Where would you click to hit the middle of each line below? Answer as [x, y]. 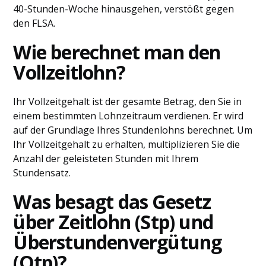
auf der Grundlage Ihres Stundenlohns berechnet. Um [133, 130]
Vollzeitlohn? [69, 72]
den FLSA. [34, 23]
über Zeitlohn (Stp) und [113, 222]
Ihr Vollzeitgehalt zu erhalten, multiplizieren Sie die [127, 144]
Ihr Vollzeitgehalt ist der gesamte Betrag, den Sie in [128, 102]
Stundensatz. [42, 173]
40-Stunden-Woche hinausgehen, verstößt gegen [124, 9]
